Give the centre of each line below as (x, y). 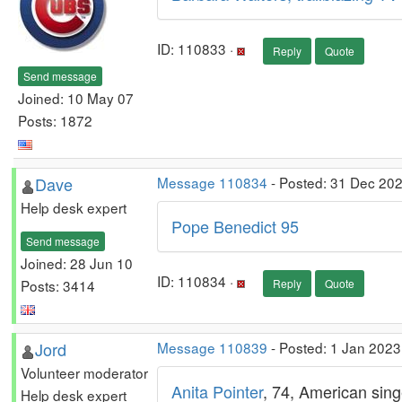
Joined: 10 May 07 (76, 97)
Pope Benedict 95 (235, 226)
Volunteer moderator (84, 372)
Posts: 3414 (58, 285)
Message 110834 (212, 182)
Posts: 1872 (55, 120)
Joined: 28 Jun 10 (77, 262)
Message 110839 (212, 347)
